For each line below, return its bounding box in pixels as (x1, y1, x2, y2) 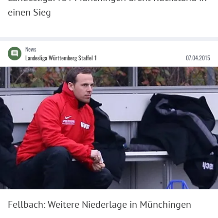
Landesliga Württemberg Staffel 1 (25, 54, 97, 62)
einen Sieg (8, 6, 51, 18)
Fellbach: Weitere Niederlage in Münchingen (8, 198, 191, 211)
